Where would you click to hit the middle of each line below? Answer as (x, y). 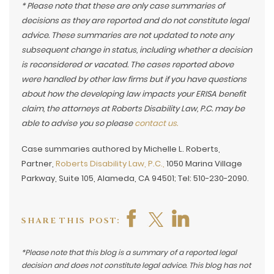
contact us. (156, 123)
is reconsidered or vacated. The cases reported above (128, 64)
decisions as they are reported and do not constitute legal (135, 20)
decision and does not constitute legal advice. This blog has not (136, 265)
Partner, (38, 163)
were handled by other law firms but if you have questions (134, 79)
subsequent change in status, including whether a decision (137, 50)
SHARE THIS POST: (71, 220)
